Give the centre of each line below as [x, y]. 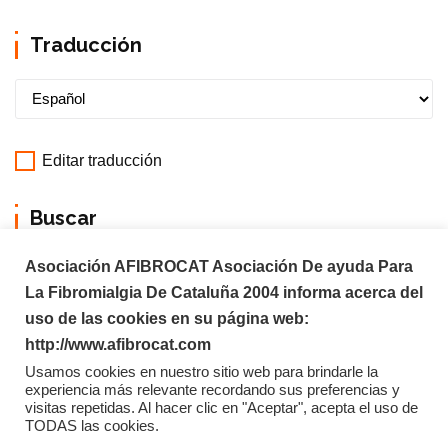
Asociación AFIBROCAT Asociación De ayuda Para [219, 266]
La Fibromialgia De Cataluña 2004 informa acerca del [224, 292]
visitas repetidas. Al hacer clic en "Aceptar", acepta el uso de [221, 408]
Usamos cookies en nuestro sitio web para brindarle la [201, 372]
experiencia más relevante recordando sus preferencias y [212, 390]
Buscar [63, 218]
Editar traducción [100, 161]
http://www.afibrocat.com [118, 344]
